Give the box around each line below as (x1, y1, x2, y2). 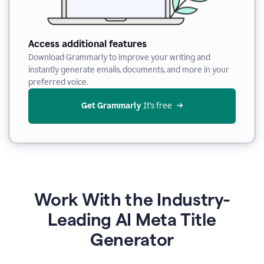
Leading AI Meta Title (48, 210, 216, 229)
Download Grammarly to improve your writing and (28, 52, 210, 62)
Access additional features (28, 38, 147, 49)
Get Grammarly (81, 101, 141, 111)
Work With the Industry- (34, 190, 230, 209)
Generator (90, 230, 174, 249)
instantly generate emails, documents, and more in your (28, 65, 229, 75)
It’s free (143, 101, 172, 111)
